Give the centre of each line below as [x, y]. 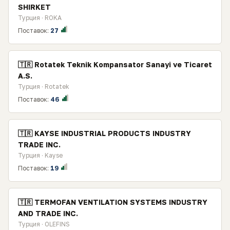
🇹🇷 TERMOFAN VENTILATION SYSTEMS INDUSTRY [113, 202]
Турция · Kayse [40, 155]
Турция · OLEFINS [44, 224]
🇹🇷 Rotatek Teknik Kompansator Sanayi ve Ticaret [115, 64]
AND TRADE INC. [48, 213]
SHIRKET [34, 7]
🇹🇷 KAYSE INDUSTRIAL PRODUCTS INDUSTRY [104, 133]
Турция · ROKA [40, 18]
